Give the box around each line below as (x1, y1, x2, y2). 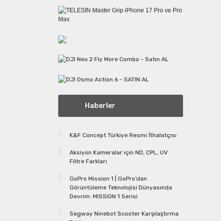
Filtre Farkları (70, 157, 107, 165)
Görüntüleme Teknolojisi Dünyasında (70, 184, 172, 191)
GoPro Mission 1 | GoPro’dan (70, 175, 147, 182)
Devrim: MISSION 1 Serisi (70, 192, 138, 200)
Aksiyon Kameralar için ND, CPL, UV (70, 148, 168, 156)
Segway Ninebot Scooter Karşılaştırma (70, 210, 179, 217)
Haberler (85, 101, 115, 110)
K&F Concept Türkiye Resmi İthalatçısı (70, 131, 177, 139)
